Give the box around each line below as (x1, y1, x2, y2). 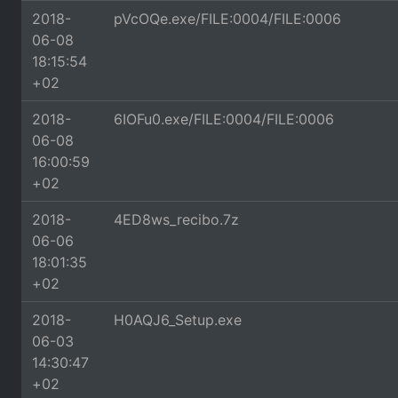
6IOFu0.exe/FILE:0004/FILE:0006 (114, 110, 334, 128)
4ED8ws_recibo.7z (114, 211, 239, 228)
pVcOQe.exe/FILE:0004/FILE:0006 (114, 10, 341, 28)
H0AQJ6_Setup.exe (114, 311, 242, 329)
